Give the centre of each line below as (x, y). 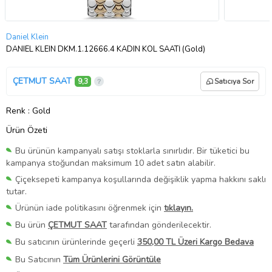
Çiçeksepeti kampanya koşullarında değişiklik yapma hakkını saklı (141, 180)
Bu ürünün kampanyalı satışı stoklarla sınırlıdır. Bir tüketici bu (132, 151)
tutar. (16, 192)
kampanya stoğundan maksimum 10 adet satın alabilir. (111, 163)
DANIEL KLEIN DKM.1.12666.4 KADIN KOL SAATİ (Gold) (106, 49)
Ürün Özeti (27, 130)
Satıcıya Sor (234, 81)
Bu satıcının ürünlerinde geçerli (76, 242)
